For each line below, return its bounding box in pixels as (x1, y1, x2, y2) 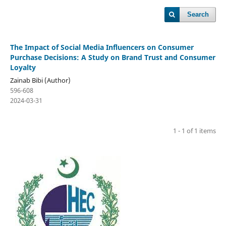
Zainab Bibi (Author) (10, 75, 71, 85)
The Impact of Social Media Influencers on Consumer (10, 42, 194, 52)
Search (187, 11, 209, 18)
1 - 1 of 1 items (173, 126, 216, 135)
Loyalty (10, 62, 36, 72)
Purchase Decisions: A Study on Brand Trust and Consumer (10, 52, 215, 62)
